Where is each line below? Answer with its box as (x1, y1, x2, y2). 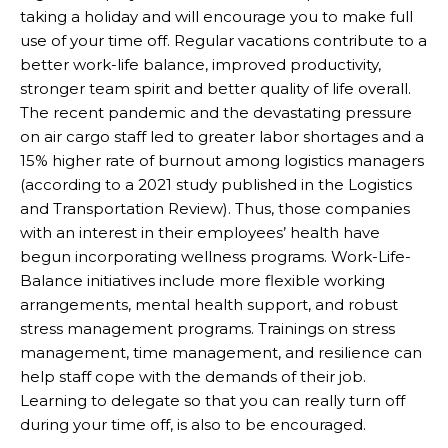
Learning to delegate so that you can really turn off (20, 390, 405, 410)
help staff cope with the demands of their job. (20, 366, 366, 386)
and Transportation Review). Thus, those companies (20, 198, 410, 218)
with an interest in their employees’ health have (20, 222, 380, 242)
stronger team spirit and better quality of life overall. (20, 78, 411, 98)
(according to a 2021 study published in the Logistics (20, 174, 412, 194)
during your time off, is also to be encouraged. (20, 414, 366, 434)
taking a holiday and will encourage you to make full (20, 6, 413, 26)
